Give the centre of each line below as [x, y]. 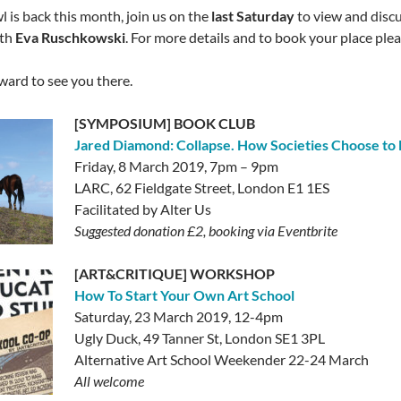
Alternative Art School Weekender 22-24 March [222, 359]
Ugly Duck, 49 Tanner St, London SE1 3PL [200, 338]
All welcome [110, 381]
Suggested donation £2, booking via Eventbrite [206, 230]
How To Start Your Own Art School [185, 295]
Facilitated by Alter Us [143, 209]
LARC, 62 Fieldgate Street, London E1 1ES [202, 188]
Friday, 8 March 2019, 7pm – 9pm [177, 166]
